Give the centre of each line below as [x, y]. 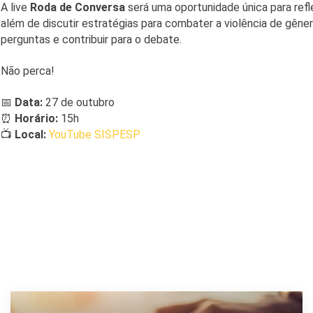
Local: [30, 134]
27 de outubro [79, 102]
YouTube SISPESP [95, 134]
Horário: [36, 118]
